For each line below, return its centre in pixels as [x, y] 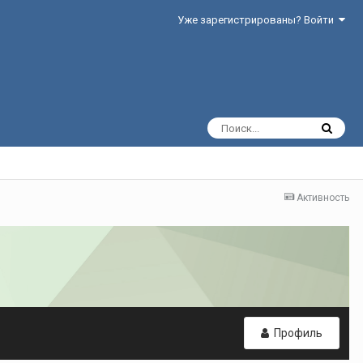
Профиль [297, 333]
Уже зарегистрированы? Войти [258, 20]
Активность [323, 198]
